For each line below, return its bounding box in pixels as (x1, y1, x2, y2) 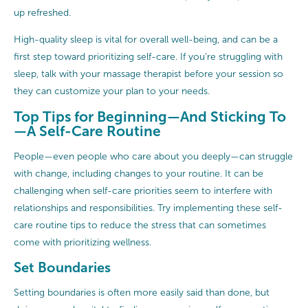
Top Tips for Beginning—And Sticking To (14, 108, 286, 124)
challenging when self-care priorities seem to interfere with (14, 186, 272, 197)
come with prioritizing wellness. (14, 237, 151, 248)
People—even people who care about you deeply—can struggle (14, 151, 293, 162)
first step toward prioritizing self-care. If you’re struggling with (14, 51, 283, 62)
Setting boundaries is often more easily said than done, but (14, 287, 269, 298)
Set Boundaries (14, 260, 111, 276)
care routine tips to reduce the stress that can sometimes (14, 220, 266, 231)
